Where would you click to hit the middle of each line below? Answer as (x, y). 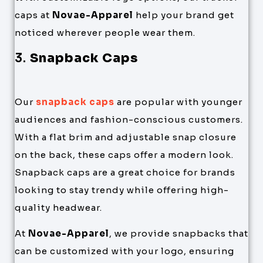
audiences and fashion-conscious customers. (129, 119)
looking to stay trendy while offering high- (122, 190)
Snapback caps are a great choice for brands (125, 172)
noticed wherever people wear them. (105, 33)
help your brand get (184, 15)
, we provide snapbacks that (179, 233)
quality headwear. (58, 207)
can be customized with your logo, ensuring (124, 251)
